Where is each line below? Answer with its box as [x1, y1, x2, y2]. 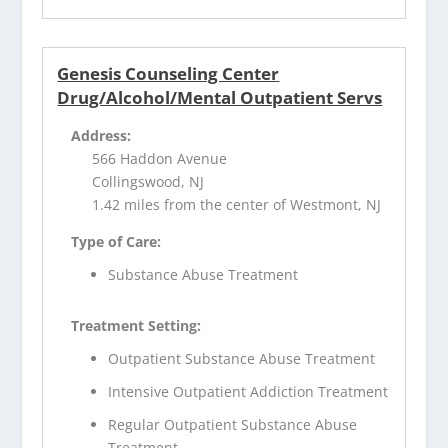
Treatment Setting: [71, 316, 202, 336]
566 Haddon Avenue [92, 149, 228, 169]
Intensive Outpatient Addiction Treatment [108, 381, 389, 401]
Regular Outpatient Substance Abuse [108, 414, 358, 434]
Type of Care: [71, 232, 162, 252]
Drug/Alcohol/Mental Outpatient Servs [57, 86, 383, 110]
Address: [71, 126, 132, 146]
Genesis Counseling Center [57, 62, 280, 86]
